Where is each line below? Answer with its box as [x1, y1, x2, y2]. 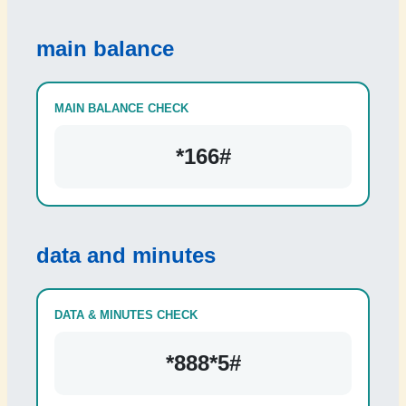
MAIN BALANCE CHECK [54, 101, 188, 115]
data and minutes [36, 243, 216, 267]
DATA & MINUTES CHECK [54, 308, 198, 322]
